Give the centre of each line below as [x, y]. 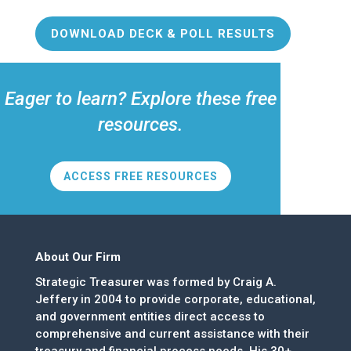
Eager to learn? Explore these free [140, 99]
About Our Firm [78, 257]
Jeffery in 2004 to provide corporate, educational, [175, 299]
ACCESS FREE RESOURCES [140, 176]
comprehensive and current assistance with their [172, 333]
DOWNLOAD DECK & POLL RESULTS [163, 33]
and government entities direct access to [150, 316]
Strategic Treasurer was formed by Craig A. [156, 282]
